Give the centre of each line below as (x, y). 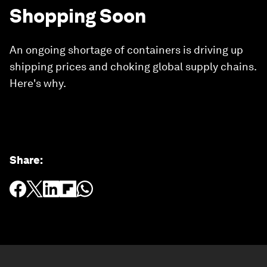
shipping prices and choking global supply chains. (133, 66)
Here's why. (38, 83)
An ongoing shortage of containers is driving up (126, 50)
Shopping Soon (78, 16)
